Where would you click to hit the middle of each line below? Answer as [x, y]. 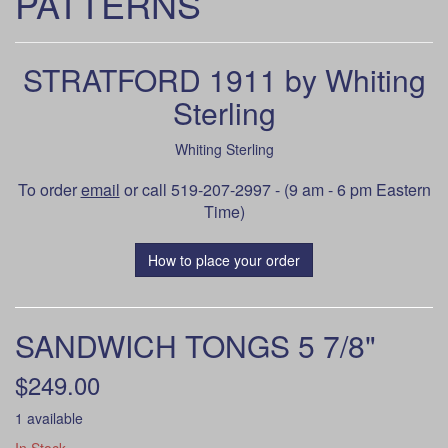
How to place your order [224, 260]
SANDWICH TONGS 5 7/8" [195, 345]
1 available [49, 418]
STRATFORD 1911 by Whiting [224, 79]
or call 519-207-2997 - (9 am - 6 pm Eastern [275, 189]
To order [49, 189]
